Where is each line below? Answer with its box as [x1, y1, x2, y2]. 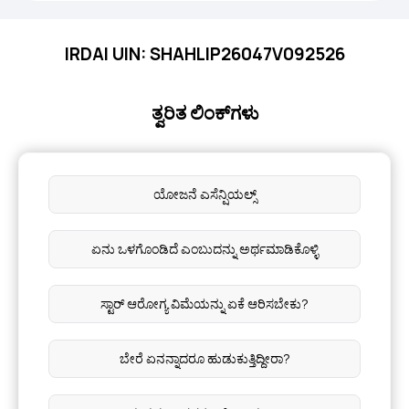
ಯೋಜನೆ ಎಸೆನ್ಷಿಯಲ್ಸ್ [152, 185, 257, 203]
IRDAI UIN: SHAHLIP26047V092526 [64, 42, 345, 66]
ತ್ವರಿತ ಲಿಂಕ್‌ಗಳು [151, 100, 258, 125]
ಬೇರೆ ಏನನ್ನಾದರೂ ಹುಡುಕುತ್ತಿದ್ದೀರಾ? [119, 350, 290, 367]
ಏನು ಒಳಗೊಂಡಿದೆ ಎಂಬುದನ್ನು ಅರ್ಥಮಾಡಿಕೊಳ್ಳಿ [90, 240, 319, 257]
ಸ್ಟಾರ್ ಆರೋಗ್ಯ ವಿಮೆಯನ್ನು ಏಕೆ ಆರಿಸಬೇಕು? [100, 295, 309, 312]
